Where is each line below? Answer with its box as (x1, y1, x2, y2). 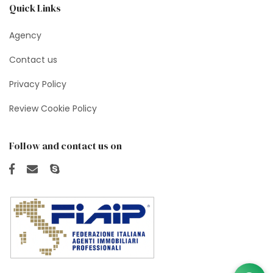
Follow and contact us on (9, 138, 122, 152)
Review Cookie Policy (9, 102, 97, 115)
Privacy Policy (9, 77, 66, 90)
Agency (9, 29, 41, 41)
